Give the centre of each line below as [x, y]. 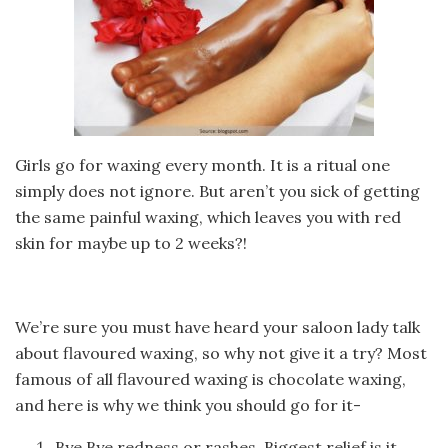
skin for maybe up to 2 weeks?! [131, 242]
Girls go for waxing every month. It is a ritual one [202, 164]
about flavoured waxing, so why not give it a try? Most [221, 352]
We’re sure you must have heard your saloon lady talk [217, 326]
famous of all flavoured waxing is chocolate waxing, [210, 378]
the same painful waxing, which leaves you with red [208, 216]
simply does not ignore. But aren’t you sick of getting [217, 190]
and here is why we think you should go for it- [188, 404]
